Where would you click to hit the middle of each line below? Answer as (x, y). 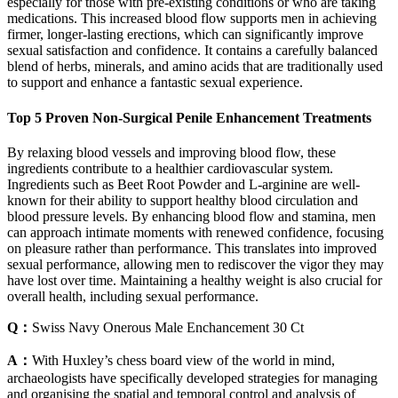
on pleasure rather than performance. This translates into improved (192, 248)
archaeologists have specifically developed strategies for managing (192, 378)
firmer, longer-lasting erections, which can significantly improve (185, 35)
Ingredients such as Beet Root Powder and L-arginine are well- (183, 184)
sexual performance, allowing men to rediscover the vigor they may (195, 264)
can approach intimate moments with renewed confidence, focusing (195, 232)
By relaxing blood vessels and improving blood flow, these (171, 152)
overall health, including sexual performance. (133, 296)
